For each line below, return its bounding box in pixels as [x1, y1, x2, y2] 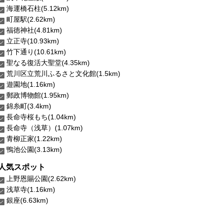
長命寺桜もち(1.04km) [6, 113, 76, 121]
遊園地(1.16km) [6, 80, 55, 89]
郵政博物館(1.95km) [6, 91, 69, 100]
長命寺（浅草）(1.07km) [6, 124, 83, 132]
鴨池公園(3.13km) [6, 146, 62, 154]
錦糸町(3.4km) [6, 102, 51, 110]
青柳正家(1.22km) [6, 135, 62, 143]
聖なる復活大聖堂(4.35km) [6, 59, 90, 67]
